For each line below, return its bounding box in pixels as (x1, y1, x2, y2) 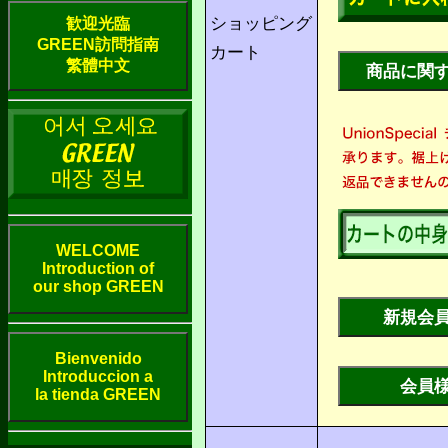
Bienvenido (54, 350, 142, 368)
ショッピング (210, 14, 312, 34)
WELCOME (56, 242, 140, 260)
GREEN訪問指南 (37, 36, 159, 54)
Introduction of (42, 260, 154, 278)
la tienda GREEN (35, 386, 161, 404)
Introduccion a (43, 368, 153, 386)
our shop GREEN (32, 278, 164, 296)
